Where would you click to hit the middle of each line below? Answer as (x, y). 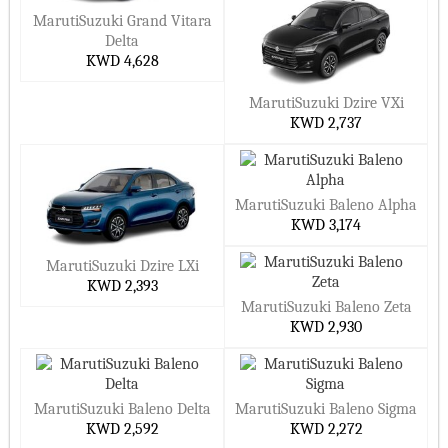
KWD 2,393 (122, 285)
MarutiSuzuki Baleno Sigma (326, 409)
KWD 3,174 (326, 225)
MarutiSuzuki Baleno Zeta (326, 307)
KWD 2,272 (326, 429)
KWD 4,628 (122, 61)
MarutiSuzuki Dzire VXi (326, 103)
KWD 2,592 (122, 429)
